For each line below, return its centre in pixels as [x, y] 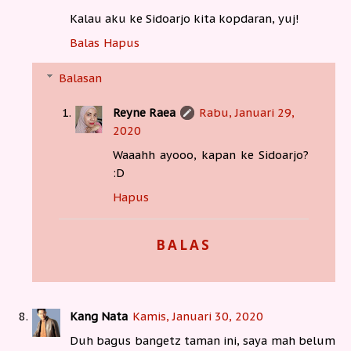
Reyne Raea [145, 112]
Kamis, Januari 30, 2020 [198, 316]
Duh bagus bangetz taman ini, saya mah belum [203, 340]
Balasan [81, 78]
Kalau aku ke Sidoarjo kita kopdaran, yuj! [185, 19]
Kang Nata [99, 316]
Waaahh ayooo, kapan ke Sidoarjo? [211, 154]
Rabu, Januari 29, [247, 112]
